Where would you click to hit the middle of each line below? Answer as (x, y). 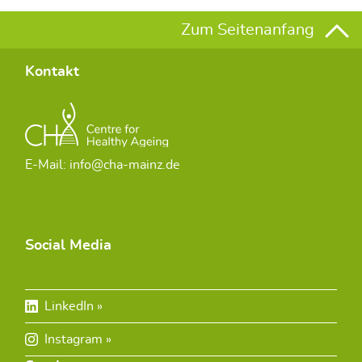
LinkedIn (71, 307)
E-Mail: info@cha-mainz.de (103, 165)
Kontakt (52, 72)
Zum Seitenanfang (250, 30)
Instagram (75, 340)
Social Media (68, 246)
